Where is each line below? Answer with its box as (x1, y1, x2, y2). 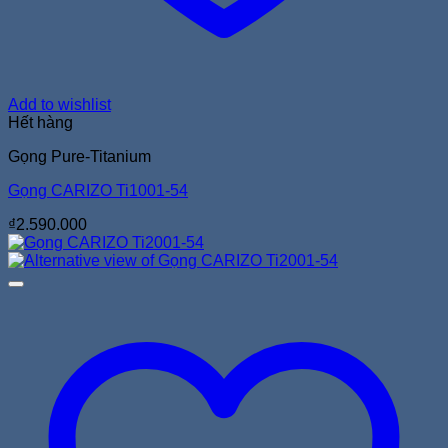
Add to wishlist (8, 95, 111, 113)
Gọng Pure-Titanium (8, 147, 151, 165)
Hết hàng (8, 113, 73, 131)
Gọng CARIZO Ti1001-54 (8, 181, 188, 199)
